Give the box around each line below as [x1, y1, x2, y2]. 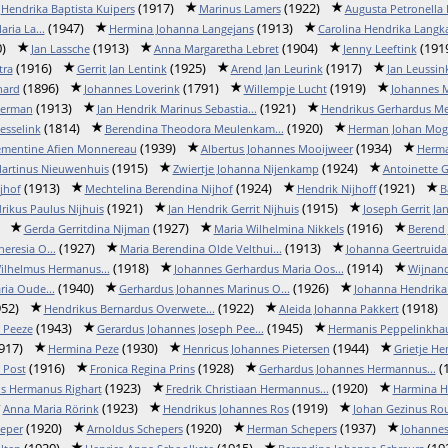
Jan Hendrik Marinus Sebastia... [96, 101, 257, 116]
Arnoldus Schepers [86, 421, 183, 436]
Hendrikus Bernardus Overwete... [43, 301, 215, 316]
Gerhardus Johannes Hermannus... [258, 361, 436, 376]
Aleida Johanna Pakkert [278, 301, 399, 316]
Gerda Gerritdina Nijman [23, 221, 150, 236]
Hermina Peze [47, 341, 119, 356]
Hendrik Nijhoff [296, 181, 376, 196]
